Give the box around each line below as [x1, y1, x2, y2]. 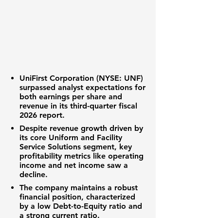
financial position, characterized [19, 192, 135, 201]
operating [108, 151, 144, 161]
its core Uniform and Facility [19, 133, 122, 142]
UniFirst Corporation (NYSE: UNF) [19, 73, 143, 83]
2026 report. [19, 110, 65, 120]
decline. [19, 170, 48, 179]
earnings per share [39, 92, 106, 101]
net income [64, 161, 105, 170]
